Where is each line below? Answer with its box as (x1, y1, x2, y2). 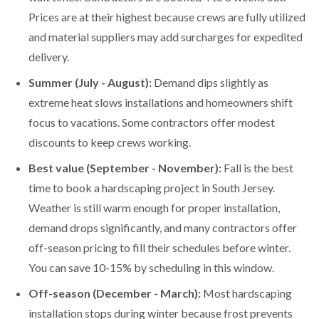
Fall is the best (221, 160, 293, 174)
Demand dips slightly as (152, 75, 268, 89)
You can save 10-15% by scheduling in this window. (28, 260, 274, 274)
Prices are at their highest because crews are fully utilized (28, 9, 305, 23)
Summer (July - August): (28, 75, 152, 89)
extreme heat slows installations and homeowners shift (28, 95, 293, 109)
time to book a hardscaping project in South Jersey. (28, 180, 275, 194)
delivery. (28, 49, 69, 63)
